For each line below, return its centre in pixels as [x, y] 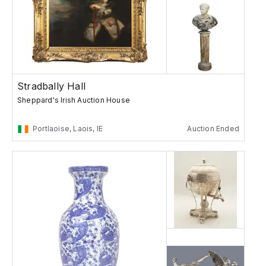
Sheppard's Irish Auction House [74, 100]
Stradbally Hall [51, 86]
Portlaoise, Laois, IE [68, 129]
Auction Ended [213, 129]
